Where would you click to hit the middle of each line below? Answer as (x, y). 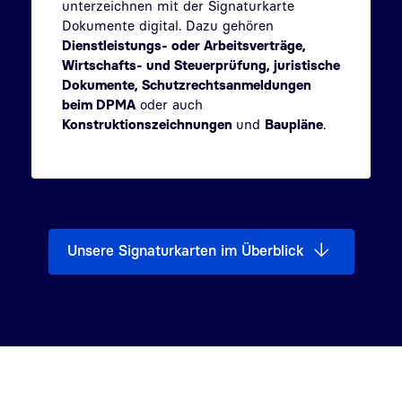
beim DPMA (99, 104)
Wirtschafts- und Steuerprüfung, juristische (201, 64)
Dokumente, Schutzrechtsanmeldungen (187, 84)
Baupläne (294, 123)
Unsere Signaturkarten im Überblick (185, 250)
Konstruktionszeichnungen (149, 123)
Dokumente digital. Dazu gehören (168, 25)
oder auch (169, 104)
